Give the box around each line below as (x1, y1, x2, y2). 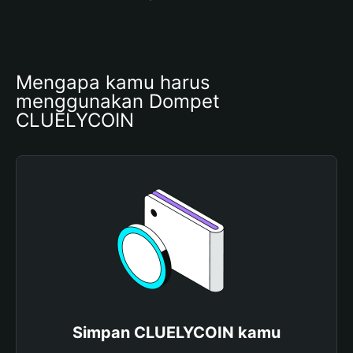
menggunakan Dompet (16, 90, 220, 113)
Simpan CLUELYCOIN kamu (72, 323, 281, 342)
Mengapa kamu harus (16, 71, 210, 94)
